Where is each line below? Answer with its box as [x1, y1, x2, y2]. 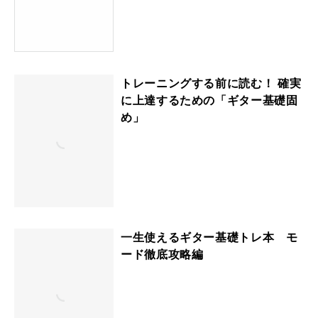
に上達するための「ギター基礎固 [121, 92, 298, 107]
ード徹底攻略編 [121, 246, 204, 261]
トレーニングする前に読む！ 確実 [121, 75, 302, 90]
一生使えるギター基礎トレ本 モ [121, 229, 298, 244]
